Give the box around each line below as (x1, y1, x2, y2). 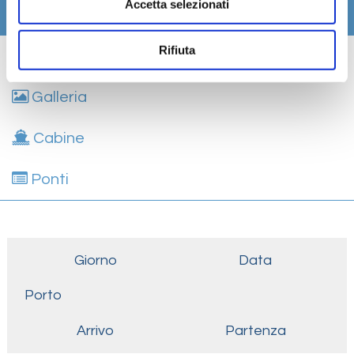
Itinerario (25, 7, 93, 24)
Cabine (30, 130, 85, 147)
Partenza (224, 322, 286, 338)
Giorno (73, 252, 117, 268)
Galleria (28, 89, 87, 106)
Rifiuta (159, 43, 195, 57)
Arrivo (77, 322, 115, 338)
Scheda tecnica (28, 48, 144, 65)
